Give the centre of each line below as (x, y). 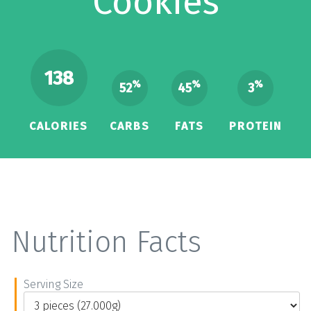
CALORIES (59, 126)
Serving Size (53, 284)
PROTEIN (255, 126)
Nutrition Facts (106, 242)
